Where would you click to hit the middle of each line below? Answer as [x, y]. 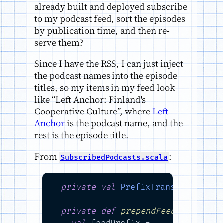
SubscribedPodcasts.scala [114, 157]
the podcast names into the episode [106, 76]
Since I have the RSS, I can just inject [109, 64]
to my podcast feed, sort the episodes [110, 18]
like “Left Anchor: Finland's [90, 100]
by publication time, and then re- [102, 30]
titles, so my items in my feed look [105, 88]
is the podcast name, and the [124, 123]
